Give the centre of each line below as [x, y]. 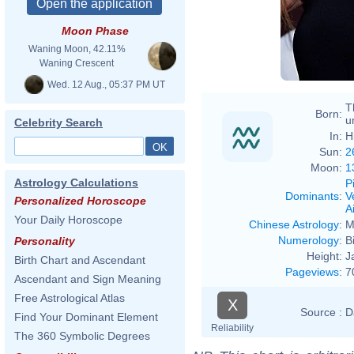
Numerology [309, 240]
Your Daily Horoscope [68, 220]
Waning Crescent [77, 63]
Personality [45, 241]
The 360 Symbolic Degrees [82, 336]
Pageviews [312, 271]
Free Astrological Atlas [70, 298]
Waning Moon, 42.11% [77, 49]
